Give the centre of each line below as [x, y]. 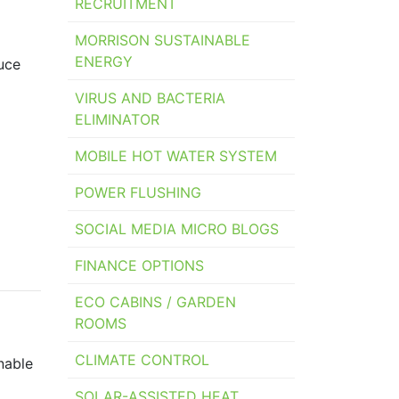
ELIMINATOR [117, 120]
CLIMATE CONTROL [142, 360]
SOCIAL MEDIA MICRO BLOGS [177, 229]
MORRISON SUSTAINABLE [163, 41]
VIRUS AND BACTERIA [150, 98]
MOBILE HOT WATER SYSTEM [176, 156]
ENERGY [104, 62]
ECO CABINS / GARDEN [155, 302]
